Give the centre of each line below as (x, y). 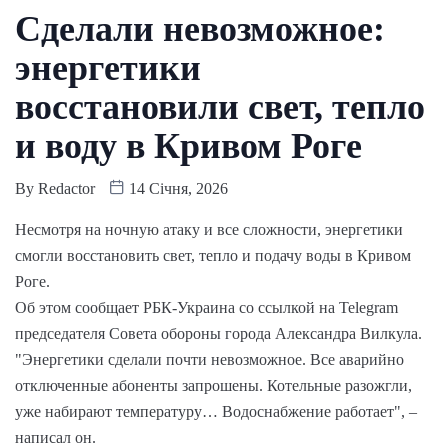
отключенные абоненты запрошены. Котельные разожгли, (213, 385)
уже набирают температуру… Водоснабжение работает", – (216, 411)
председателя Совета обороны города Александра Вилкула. (218, 333)
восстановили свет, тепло (220, 106)
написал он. (55, 437)
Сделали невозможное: (200, 28)
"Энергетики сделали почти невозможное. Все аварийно (209, 359)
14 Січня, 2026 (176, 188)
